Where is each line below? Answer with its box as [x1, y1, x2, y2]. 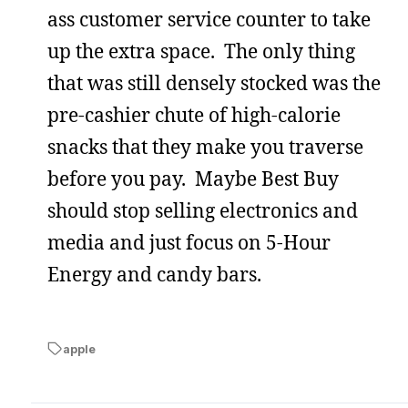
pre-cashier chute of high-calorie [47, 101, 341, 127]
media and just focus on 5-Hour [47, 229, 331, 255]
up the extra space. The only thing [47, 37, 355, 64]
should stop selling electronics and [47, 197, 358, 223]
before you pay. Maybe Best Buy [47, 165, 339, 191]
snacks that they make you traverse [47, 133, 363, 159]
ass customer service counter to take [47, 5, 371, 32]
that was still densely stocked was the [47, 69, 381, 96]
